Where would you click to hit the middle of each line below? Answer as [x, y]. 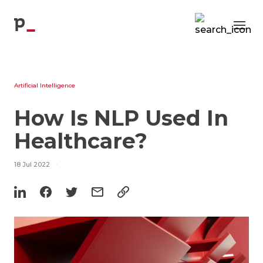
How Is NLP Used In [121, 118]
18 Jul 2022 [32, 164]
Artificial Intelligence [45, 85]
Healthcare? [81, 141]
